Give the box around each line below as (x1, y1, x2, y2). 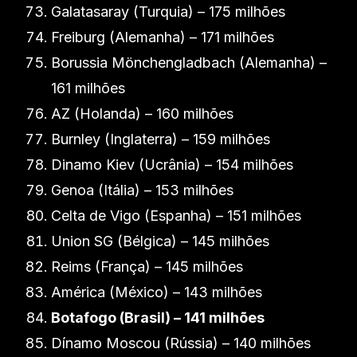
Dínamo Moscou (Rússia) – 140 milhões (51, 335, 311, 351)
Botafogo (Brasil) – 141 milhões (51, 309, 265, 326)
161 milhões (51, 80, 125, 96)
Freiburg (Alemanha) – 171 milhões (51, 29, 274, 45)
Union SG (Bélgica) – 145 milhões (51, 233, 269, 249)
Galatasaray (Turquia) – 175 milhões (51, 3, 285, 20)
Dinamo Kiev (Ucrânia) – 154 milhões (51, 156, 293, 173)
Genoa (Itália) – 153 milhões (51, 182, 233, 198)
